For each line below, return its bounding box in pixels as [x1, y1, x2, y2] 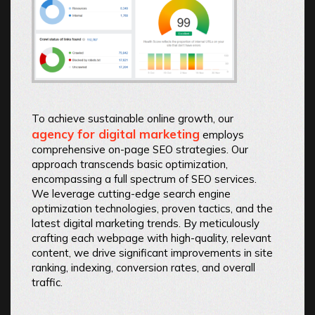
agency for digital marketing [32, 126, 200, 141]
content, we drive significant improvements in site [32, 245, 273, 259]
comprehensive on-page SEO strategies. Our [32, 142, 248, 156]
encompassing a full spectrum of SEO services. [32, 172, 257, 186]
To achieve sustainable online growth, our [32, 111, 233, 125]
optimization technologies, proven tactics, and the [32, 201, 273, 215]
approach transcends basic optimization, [32, 157, 228, 171]
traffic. [32, 275, 63, 289]
